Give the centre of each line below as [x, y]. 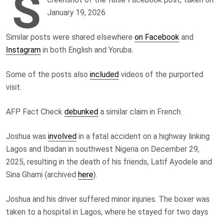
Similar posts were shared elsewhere [70, 37]
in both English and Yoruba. [87, 50]
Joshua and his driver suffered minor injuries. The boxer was [108, 199]
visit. [14, 87]
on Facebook [157, 37]
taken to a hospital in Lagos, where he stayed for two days [107, 212]
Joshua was [27, 136]
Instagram [23, 50]
